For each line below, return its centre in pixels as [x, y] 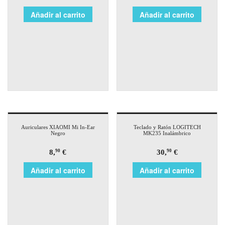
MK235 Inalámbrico [167, 133]
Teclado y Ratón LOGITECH [167, 127]
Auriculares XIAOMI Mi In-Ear [58, 127]
